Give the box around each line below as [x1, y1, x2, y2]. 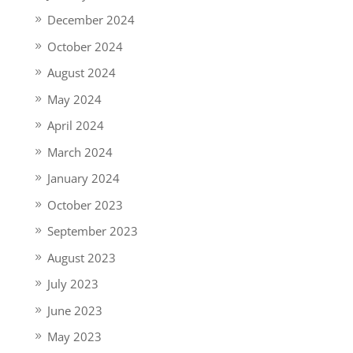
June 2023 [46, 302, 102, 318]
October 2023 [46, 196, 123, 213]
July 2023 [46, 276, 98, 292]
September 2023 [46, 223, 138, 239]
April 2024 [46, 117, 104, 133]
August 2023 [46, 249, 116, 266]
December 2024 [46, 12, 135, 28]
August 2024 [46, 65, 116, 80]
